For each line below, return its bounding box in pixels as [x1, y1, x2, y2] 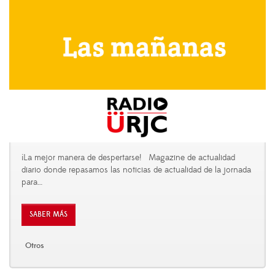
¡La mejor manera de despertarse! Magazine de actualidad [21, 152, 235, 163]
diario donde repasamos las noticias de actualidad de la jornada [21, 164, 251, 176]
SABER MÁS [29, 209, 68, 219]
